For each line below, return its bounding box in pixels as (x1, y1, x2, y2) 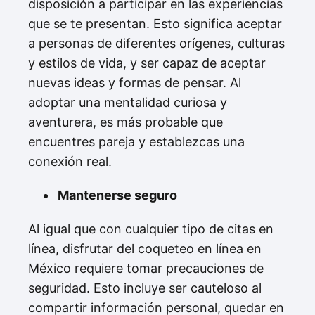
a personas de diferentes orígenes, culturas (28, 36, 285, 51)
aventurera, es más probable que (28, 115, 223, 129)
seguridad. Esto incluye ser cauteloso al (28, 281, 262, 295)
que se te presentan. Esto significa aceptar (28, 16, 282, 31)
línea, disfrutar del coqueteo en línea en (28, 241, 262, 256)
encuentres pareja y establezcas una (28, 134, 245, 149)
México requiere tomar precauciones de (28, 261, 264, 276)
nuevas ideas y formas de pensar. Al (28, 75, 241, 90)
